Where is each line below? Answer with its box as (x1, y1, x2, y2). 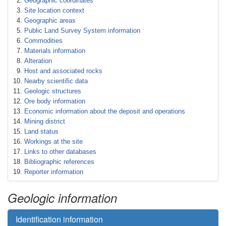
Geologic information (8, 189, 117, 206)
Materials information (24, 47, 85, 54)
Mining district (24, 118, 65, 125)
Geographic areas (24, 17, 76, 24)
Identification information (16, 213, 103, 225)
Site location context (24, 7, 84, 14)
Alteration (24, 57, 52, 65)
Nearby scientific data (24, 77, 88, 85)
